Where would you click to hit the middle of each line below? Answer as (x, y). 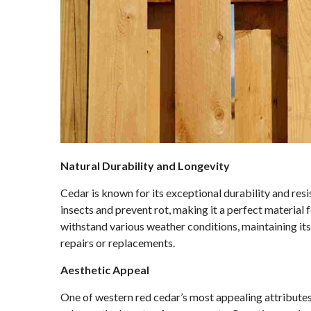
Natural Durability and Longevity (145, 166)
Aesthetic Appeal (105, 270)
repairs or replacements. (118, 243)
